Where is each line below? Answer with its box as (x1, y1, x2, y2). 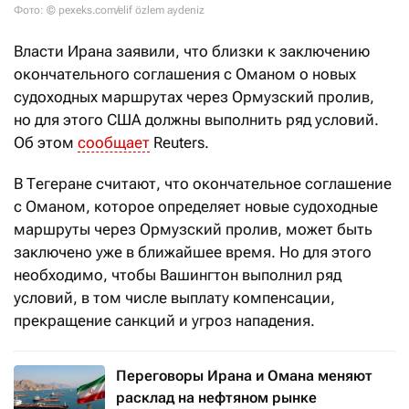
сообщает (78, 133, 150, 152)
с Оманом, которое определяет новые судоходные (14, 197, 378, 216)
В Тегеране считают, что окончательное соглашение (14, 174, 392, 194)
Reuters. (150, 133, 209, 152)
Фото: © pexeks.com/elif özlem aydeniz (14, 4, 204, 17)
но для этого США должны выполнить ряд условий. (14, 110, 379, 130)
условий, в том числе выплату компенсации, (14, 288, 335, 308)
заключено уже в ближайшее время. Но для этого (14, 243, 372, 262)
